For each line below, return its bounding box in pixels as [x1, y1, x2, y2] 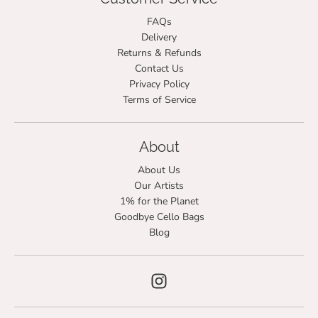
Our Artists [134, 178, 184, 192]
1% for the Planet [119, 194, 199, 208]
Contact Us [134, 61, 184, 75]
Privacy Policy [128, 77, 190, 91]
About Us [138, 163, 180, 177]
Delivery [141, 30, 177, 44]
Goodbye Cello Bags [114, 209, 204, 224]
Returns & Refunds [116, 45, 202, 60]
